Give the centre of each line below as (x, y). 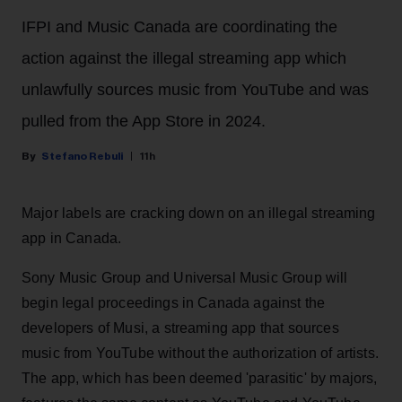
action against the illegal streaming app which (184, 59)
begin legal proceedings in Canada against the (174, 303)
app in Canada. (72, 239)
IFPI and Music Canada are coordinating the (179, 27)
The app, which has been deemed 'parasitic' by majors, (200, 379)
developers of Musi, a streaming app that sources (180, 328)
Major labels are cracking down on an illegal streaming (199, 214)
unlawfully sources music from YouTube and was (195, 90)
